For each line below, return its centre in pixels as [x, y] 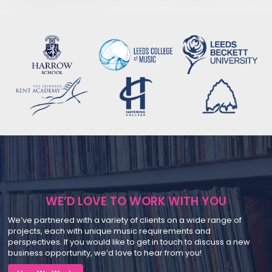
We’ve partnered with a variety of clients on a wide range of [124, 220]
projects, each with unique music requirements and [109, 231]
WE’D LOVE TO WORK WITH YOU [136, 202]
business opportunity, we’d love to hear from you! [104, 253]
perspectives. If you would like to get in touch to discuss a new [129, 242]
